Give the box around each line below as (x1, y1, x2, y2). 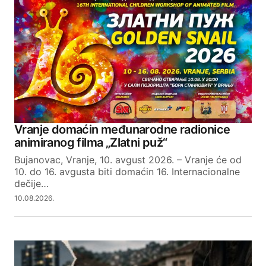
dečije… (14, 178, 49, 190)
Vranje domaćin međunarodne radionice (14, 122, 230, 137)
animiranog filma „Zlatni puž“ (14, 135, 170, 150)
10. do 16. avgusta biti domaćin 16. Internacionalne (14, 166, 240, 178)
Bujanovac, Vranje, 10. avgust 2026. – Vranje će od (14, 154, 242, 166)
